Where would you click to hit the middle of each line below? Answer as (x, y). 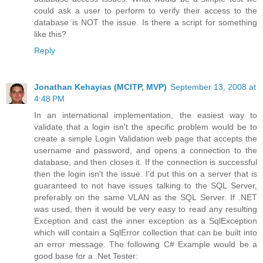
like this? (50, 34)
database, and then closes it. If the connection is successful (146, 162)
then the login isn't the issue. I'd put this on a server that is (146, 173)
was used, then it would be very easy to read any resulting (146, 209)
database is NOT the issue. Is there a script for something (146, 22)
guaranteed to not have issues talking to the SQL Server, (146, 185)
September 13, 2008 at (213, 87)
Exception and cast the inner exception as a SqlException (146, 220)
